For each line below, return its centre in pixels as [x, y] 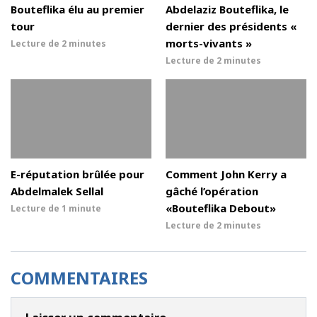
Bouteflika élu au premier [77, 9]
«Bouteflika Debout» [221, 208]
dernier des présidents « [231, 26]
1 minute [81, 208]
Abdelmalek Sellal [57, 191]
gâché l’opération [212, 191]
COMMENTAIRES [79, 277]
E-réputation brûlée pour [77, 174]
